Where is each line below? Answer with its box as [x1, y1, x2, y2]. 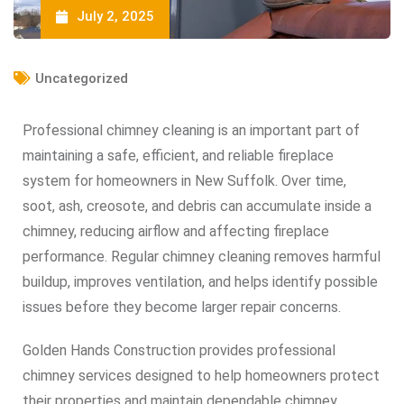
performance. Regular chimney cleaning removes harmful [23, 248, 381, 265]
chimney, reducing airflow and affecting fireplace [23, 223, 329, 240]
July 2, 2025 [77, 8, 154, 24]
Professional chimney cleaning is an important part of [23, 122, 360, 139]
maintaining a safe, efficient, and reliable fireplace [23, 147, 334, 164]
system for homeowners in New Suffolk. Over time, [23, 172, 346, 189]
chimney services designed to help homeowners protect [23, 367, 380, 384]
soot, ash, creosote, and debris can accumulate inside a [23, 197, 372, 215]
